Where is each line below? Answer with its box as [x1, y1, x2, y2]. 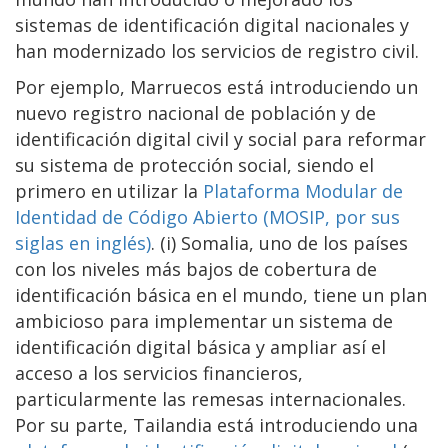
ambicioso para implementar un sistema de [15, 308, 393, 333]
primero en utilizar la [15, 178, 203, 203]
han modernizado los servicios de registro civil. [15, 38, 419, 63]
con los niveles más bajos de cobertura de [15, 256, 377, 281]
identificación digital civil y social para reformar [15, 126, 426, 151]
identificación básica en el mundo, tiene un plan [15, 282, 427, 307]
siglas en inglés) [15, 230, 151, 255]
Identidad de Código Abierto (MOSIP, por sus [15, 204, 400, 229]
